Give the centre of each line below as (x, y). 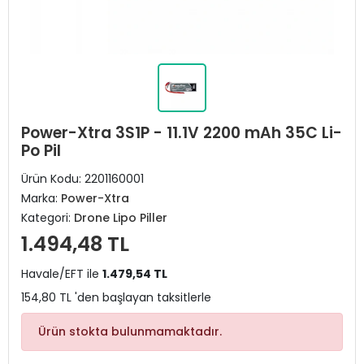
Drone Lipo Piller (121, 218)
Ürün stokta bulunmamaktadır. (130, 331)
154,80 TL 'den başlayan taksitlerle (116, 297)
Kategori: (48, 218)
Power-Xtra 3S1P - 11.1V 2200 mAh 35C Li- (182, 133)
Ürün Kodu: (53, 179)
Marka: (41, 198)
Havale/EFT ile (62, 274)
